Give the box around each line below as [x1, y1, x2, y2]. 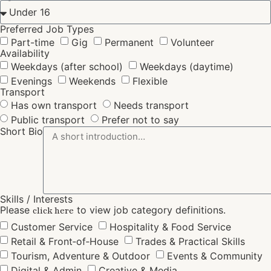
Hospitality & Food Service [109, 220, 231, 233]
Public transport [11, 113, 85, 126]
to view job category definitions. [74, 203, 226, 216]
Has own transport [11, 99, 97, 111]
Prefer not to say [102, 113, 179, 126]
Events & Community [167, 249, 263, 262]
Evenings [11, 74, 52, 87]
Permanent [105, 36, 154, 48]
